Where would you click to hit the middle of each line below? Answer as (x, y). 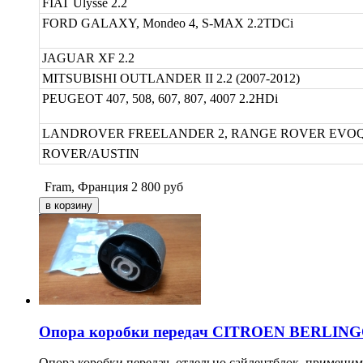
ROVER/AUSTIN (91, 153)
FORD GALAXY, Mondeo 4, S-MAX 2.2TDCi (168, 23)
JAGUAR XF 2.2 (88, 58)
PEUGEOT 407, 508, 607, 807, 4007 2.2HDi (160, 98)
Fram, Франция (86, 186)
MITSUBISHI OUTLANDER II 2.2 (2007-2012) (171, 78)
